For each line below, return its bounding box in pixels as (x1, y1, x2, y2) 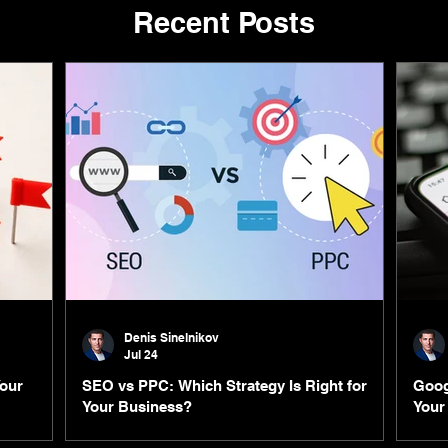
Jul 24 (124, 346, 158, 362)
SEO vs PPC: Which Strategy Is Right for (82, 376, 367, 394)
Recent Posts (133, 5, 315, 40)
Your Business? (82, 397, 192, 415)
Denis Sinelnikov (124, 329, 219, 345)
